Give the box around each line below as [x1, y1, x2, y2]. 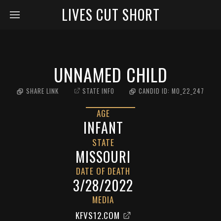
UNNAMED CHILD [53, 61, 168, 87]
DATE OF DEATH [76, 165, 130, 177]
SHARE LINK [26, 86, 59, 96]
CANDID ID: [139, 86, 172, 96]
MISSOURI [75, 147, 131, 167]
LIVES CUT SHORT [61, 4, 160, 25]
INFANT [83, 117, 123, 138]
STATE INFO [82, 86, 114, 96]
